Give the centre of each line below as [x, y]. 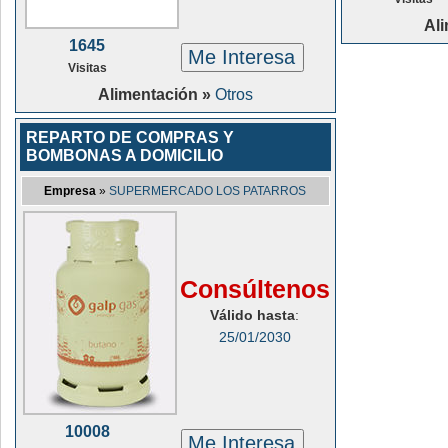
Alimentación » [156, 94]
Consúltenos [255, 289]
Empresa [70, 191]
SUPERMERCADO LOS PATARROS [208, 191]
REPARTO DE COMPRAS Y [130, 137]
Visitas [87, 68]
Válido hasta [253, 315]
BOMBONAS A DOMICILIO [124, 155]
